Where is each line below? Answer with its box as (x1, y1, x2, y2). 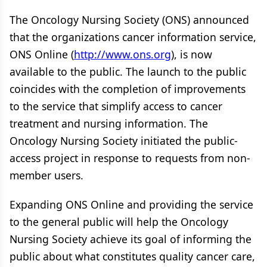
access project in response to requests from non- (10, 151, 250, 165)
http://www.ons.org (74, 47, 171, 61)
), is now (171, 47, 212, 61)
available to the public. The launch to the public (10, 64, 246, 79)
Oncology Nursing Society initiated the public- (10, 133, 238, 148)
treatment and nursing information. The (10, 116, 208, 131)
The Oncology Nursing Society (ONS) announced (10, 13, 249, 27)
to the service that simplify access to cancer (10, 99, 222, 113)
